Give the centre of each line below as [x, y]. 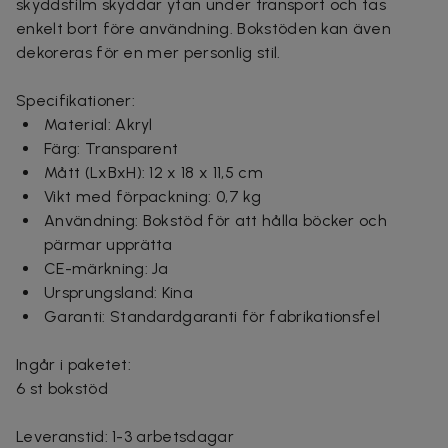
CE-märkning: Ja [106, 268]
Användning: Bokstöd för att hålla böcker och [216, 220]
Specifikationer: [76, 100]
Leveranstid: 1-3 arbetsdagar [125, 436]
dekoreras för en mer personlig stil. [148, 52]
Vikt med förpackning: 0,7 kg [152, 196]
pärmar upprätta [108, 244]
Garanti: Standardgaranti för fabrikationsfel [212, 316]
